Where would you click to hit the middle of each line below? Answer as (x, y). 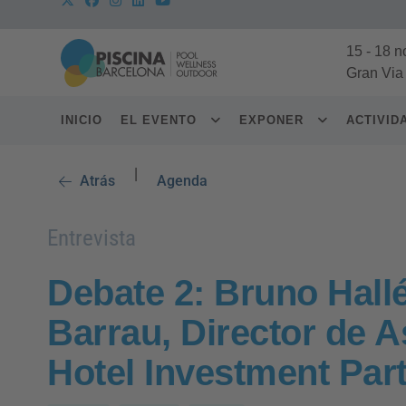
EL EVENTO (161, 120)
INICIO (82, 120)
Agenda (182, 181)
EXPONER (274, 120)
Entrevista (92, 238)
